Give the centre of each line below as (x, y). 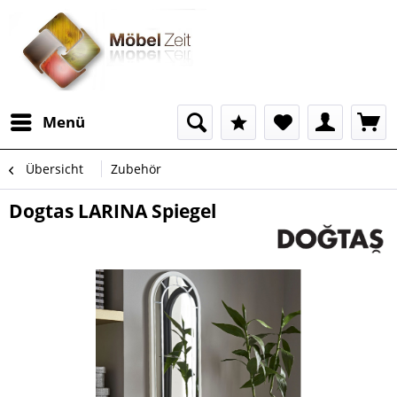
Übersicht (54, 169)
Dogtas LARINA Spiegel (113, 211)
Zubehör (136, 169)
